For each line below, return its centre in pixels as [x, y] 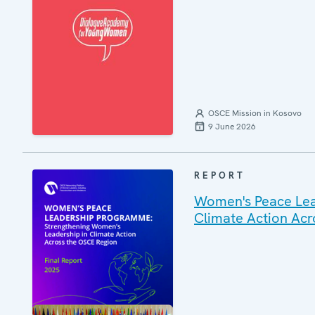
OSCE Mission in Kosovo [255, 113]
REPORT [220, 175]
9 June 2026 [232, 126]
